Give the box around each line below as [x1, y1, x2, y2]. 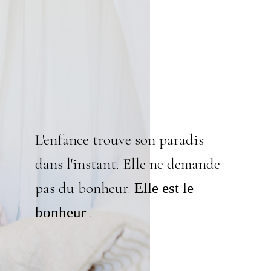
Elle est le [134, 179, 194, 196]
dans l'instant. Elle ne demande [35, 154, 220, 173]
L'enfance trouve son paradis [35, 130, 204, 149]
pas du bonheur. [35, 178, 134, 197]
